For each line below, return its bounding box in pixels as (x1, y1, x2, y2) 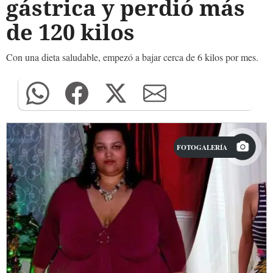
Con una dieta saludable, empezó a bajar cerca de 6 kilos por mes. (6, 51, 258, 63)
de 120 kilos (6, 17, 135, 47)
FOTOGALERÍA (177, 142, 227, 152)
